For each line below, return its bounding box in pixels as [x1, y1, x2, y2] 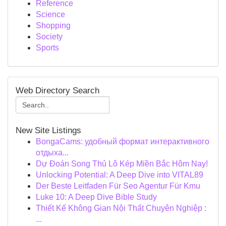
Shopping [36, 21, 71, 30]
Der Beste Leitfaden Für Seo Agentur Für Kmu [36, 182, 200, 190]
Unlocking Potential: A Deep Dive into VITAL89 [36, 171, 203, 179]
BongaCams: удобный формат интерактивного [36, 137, 209, 146]
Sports [36, 43, 59, 52]
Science [36, 10, 65, 19]
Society [36, 32, 63, 41]
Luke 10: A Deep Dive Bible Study [36, 193, 157, 201]
